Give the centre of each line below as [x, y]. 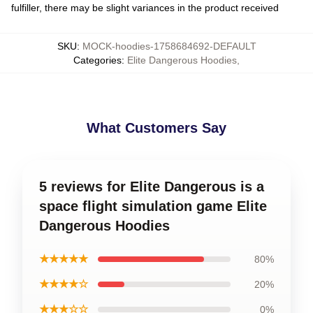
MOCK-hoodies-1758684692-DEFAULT [169, 46]
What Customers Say [156, 128]
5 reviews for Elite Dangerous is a [152, 187]
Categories [97, 60]
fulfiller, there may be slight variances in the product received [145, 8]
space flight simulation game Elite [153, 206]
